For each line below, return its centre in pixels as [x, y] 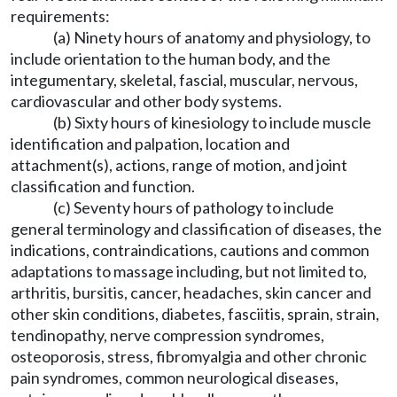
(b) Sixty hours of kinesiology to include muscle [212, 122]
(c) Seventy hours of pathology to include [194, 207]
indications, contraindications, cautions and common [190, 250]
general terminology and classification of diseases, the [196, 229]
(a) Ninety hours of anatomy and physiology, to [212, 37]
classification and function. [103, 186]
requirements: [60, 16]
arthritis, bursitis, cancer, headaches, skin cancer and [191, 292]
